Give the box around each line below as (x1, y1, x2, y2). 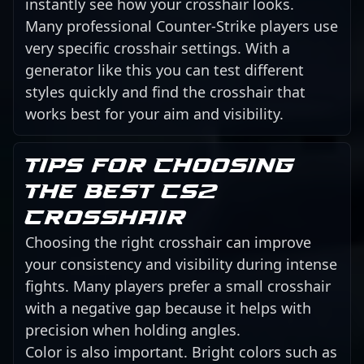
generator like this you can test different (25, 59, 304, 80)
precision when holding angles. (25, 320, 240, 340)
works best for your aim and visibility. (25, 103, 284, 123)
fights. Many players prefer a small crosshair (25, 276, 331, 297)
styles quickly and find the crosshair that (25, 81, 305, 102)
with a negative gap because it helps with (25, 298, 311, 318)
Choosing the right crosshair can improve (25, 232, 311, 253)
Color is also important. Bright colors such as (25, 342, 337, 362)
